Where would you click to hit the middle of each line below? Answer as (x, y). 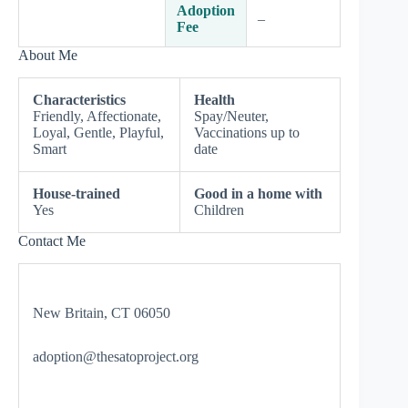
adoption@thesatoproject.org (116, 356)
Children (219, 209)
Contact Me (52, 240)
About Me (48, 55)
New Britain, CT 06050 (102, 312)
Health (214, 99)
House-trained (76, 193)
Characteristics (79, 99)
